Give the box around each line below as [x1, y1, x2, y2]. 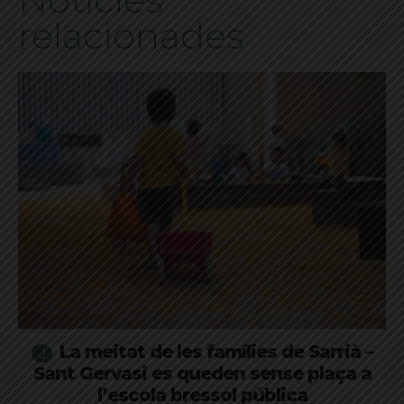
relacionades [18, 13, 243, 58]
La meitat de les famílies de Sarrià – [59, 341, 373, 363]
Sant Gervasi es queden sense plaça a [32, 363, 372, 385]
